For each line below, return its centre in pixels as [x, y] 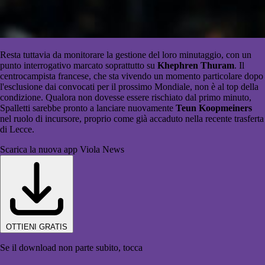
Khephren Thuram [196, 66]
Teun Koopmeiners [214, 108]
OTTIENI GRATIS [37, 227]
